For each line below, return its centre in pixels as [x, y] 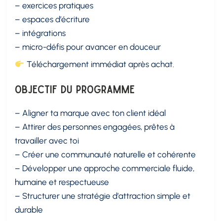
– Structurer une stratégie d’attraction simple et [103, 196]
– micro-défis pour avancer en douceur [88, 47]
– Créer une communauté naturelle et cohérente [106, 155]
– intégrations [40, 33]
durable [29, 210]
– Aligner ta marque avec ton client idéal [91, 113]
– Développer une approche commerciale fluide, [105, 168]
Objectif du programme [75, 89]
